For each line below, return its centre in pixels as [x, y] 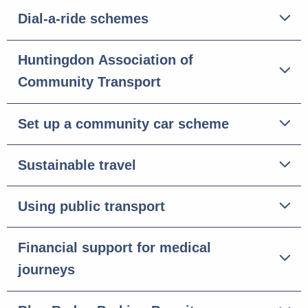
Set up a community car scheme [123, 123]
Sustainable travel [77, 165]
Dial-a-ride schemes [83, 19]
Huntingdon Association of [106, 60]
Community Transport [89, 82]
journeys [46, 270]
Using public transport [91, 207]
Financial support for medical [114, 248]
